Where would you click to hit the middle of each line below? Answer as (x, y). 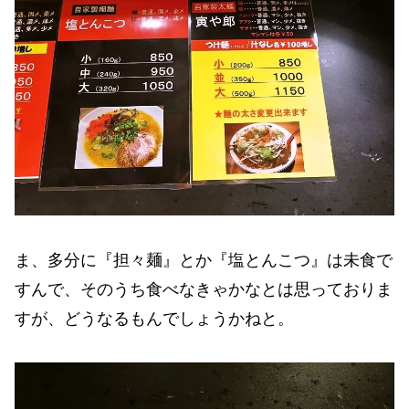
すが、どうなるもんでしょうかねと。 (154, 318)
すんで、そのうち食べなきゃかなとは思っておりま (204, 289)
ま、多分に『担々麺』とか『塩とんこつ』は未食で (204, 260)
